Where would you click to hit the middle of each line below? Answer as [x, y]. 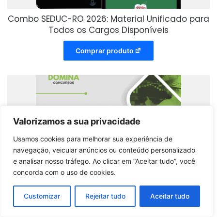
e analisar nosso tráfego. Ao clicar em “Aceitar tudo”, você [104, 161]
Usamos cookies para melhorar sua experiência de [93, 139]
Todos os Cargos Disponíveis [108, 30]
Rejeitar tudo [105, 196]
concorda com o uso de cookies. [64, 172]
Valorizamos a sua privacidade [77, 121]
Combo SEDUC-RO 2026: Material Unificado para [108, 19]
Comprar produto [104, 51]
